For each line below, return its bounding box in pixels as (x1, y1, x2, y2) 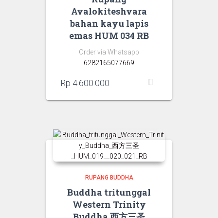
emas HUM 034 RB (69, 29, 149, 41)
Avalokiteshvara (71, 5, 147, 17)
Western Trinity (72, 198, 146, 210)
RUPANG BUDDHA (85, 174, 133, 181)
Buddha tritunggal (67, 186, 151, 198)
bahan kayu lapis (70, 17, 148, 29)
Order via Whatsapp (79, 48, 139, 56)
